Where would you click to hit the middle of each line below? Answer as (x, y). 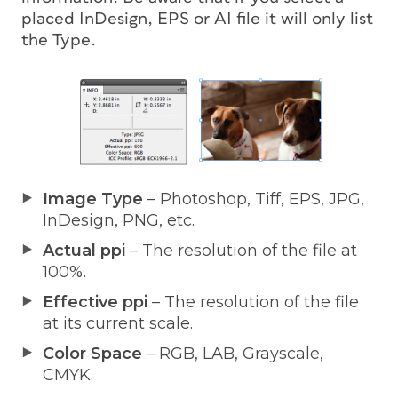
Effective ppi (97, 302)
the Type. (59, 40)
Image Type (93, 199)
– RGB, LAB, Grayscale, (233, 353)
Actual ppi (84, 250)
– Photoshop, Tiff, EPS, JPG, (254, 199)
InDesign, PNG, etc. (119, 220)
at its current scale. (118, 323)
